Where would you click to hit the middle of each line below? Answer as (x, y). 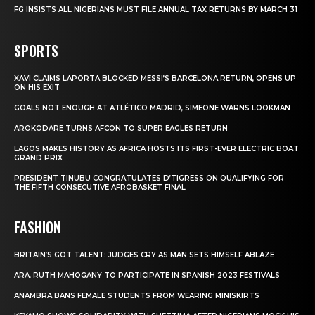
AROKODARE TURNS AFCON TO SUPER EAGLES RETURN (121, 129)
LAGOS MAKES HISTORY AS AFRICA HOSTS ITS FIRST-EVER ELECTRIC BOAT (156, 149)
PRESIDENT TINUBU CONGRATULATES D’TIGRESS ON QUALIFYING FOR (149, 179)
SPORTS (36, 51)
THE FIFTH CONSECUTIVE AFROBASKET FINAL (100, 188)
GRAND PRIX (38, 158)
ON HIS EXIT (37, 88)
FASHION (38, 227)
